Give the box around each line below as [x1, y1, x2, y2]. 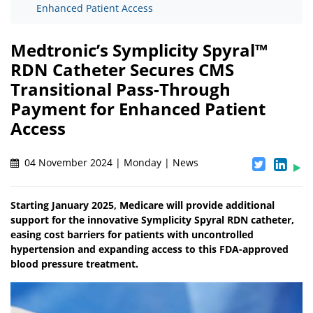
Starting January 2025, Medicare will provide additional [10, 198, 275, 212]
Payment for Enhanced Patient [10, 97, 265, 121]
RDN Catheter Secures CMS [10, 58, 234, 82]
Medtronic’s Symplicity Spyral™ [10, 38, 268, 62]
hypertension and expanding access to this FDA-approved [10, 242, 289, 256]
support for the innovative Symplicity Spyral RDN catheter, [10, 213, 294, 227]
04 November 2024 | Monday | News [22, 156, 198, 170]
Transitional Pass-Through [10, 78, 231, 101]
